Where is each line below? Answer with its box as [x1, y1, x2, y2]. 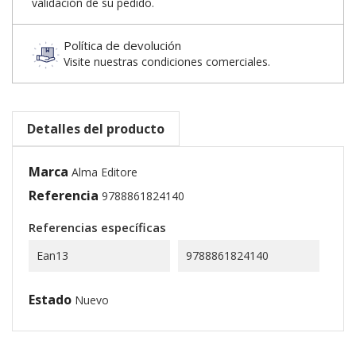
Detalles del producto [27, 120, 164, 137]
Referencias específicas [29, 219, 166, 235]
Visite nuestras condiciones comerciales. [64, 54, 270, 69]
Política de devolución [64, 37, 181, 53]
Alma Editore [72, 164, 137, 180]
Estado [29, 291, 72, 308]
